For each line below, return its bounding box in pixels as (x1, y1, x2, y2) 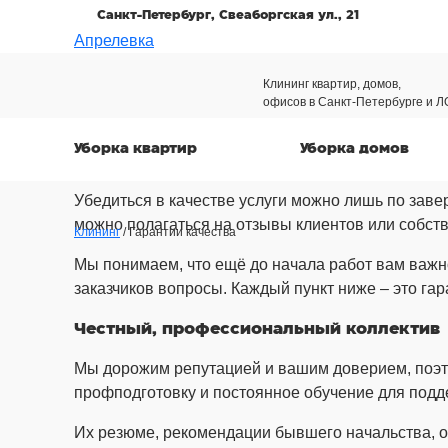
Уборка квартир (74, 142, 197, 156)
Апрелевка (74, 32, 154, 49)
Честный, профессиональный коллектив (74, 321, 440, 337)
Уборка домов (300, 142, 409, 156)
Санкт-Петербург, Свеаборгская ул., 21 (97, 8, 359, 21)
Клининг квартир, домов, (263, 77, 401, 91)
